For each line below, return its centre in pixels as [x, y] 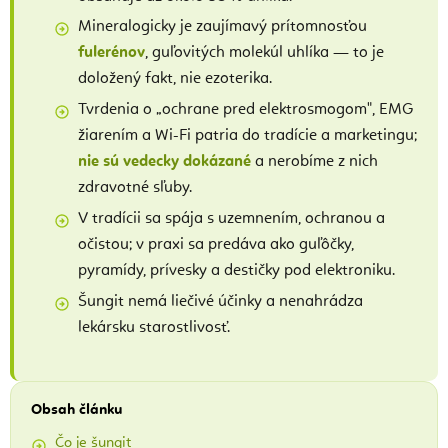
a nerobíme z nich [314, 162]
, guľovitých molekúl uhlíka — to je [264, 53]
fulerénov [111, 53]
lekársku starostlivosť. [154, 327]
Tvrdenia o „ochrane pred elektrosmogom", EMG [245, 110]
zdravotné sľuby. [135, 188]
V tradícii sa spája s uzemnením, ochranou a [231, 218]
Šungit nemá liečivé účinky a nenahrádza [220, 301]
